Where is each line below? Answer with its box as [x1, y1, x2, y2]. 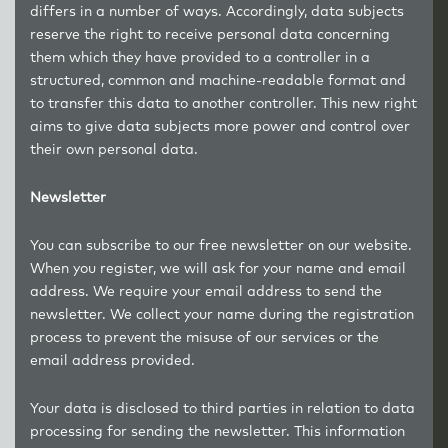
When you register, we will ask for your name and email [30, 262, 406, 276]
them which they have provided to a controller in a [30, 51, 370, 65]
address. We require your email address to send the [30, 285, 382, 299]
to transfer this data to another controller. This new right [30, 97, 417, 111]
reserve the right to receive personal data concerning [30, 28, 390, 42]
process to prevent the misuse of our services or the [30, 331, 379, 345]
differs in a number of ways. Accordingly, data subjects [30, 5, 404, 19]
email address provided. [30, 354, 195, 368]
